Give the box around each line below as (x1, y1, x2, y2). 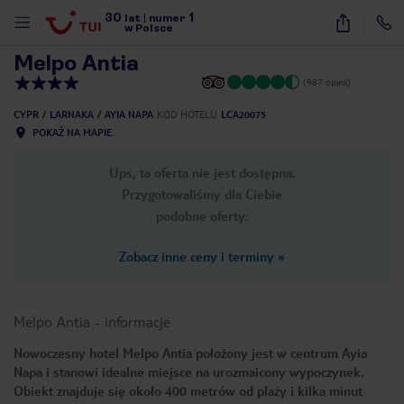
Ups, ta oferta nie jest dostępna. (108, 164, 296, 180)
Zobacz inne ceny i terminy (119, 248, 274, 264)
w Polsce (124, 22, 174, 34)
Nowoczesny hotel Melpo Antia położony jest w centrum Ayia (14, 344, 367, 361)
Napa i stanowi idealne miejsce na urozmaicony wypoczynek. (14, 363, 364, 380)
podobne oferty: (155, 207, 249, 224)
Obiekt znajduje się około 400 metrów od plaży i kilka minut (14, 382, 363, 399)
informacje (105, 312, 170, 331)
